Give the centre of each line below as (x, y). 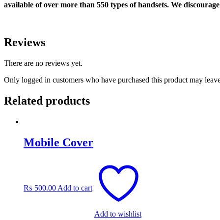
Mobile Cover (58, 142)
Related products (47, 101)
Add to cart (75, 188)
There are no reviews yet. (43, 63)
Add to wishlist (118, 214)
